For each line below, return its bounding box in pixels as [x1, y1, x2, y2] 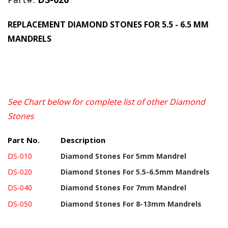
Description [61, 135, 105, 146]
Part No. [8, 135, 40, 146]
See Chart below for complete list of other [8, 96, 169, 108]
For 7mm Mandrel [123, 183, 186, 193]
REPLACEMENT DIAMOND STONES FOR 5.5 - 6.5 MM [8, 19, 209, 31]
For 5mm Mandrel [123, 151, 188, 161]
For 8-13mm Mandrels [123, 199, 202, 209]
